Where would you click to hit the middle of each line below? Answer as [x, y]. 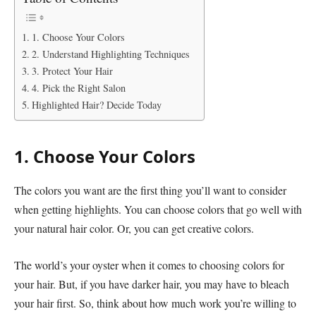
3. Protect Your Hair [72, 71]
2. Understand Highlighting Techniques [110, 54]
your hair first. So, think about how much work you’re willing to [155, 303]
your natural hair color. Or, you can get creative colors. [134, 229]
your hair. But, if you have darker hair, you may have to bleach [152, 284]
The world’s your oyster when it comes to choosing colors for [149, 265]
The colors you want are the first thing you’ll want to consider [150, 190]
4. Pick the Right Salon [78, 88]
